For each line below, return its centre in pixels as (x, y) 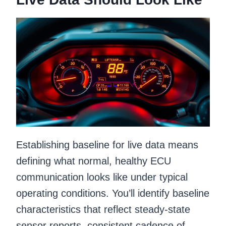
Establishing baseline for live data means (107, 145)
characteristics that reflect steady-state (103, 209)
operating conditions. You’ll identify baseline (113, 193)
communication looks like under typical (102, 177)
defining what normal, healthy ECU (94, 161)
